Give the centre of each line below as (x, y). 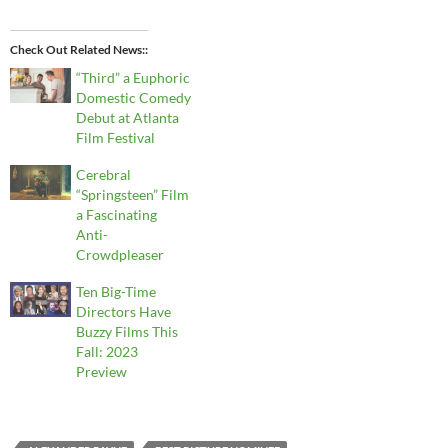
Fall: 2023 (107, 352)
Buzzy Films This (127, 332)
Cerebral (104, 175)
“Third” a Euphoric (133, 78)
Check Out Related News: (77, 50)
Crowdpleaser (120, 255)
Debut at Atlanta (128, 118)
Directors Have (124, 312)
